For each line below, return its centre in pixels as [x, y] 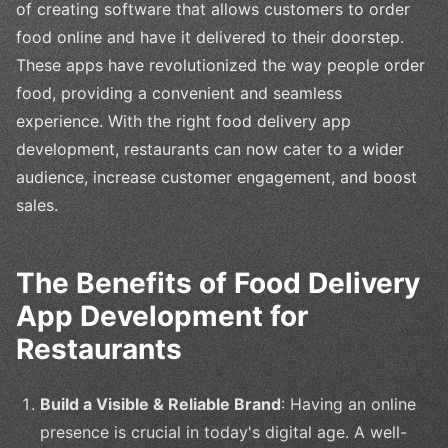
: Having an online [348, 404]
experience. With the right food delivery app [183, 121]
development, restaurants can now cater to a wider [210, 149]
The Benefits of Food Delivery [218, 283]
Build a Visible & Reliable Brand [160, 404]
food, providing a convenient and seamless [179, 93]
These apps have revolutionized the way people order [220, 65]
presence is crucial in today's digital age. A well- [223, 432]
